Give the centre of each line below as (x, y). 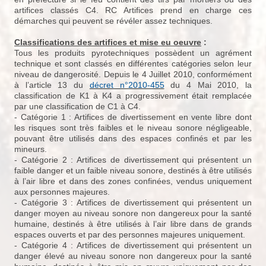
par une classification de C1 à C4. (77, 107)
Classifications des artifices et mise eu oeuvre (108, 42)
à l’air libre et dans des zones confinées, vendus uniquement (133, 181)
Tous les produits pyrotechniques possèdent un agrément (133, 53)
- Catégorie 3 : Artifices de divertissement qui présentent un (133, 203)
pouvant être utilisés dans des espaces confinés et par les (133, 139)
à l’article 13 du (52, 85)
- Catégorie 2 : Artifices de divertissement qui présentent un (133, 160)
